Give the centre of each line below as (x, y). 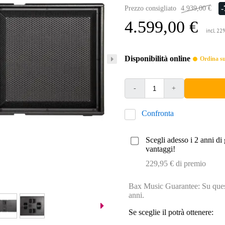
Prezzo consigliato (150, 8)
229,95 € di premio (176, 163)
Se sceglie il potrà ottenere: (171, 212)
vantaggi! (161, 149)
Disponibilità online (157, 59)
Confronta (157, 113)
